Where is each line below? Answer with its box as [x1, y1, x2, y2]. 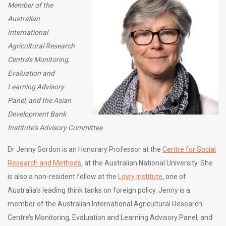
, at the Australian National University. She [81, 159, 213, 167]
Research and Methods [8, 159, 81, 167]
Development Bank [8, 110, 66, 119]
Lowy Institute [118, 173, 162, 181]
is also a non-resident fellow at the [8, 173, 118, 181]
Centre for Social [162, 145, 216, 154]
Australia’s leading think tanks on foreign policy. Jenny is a [8, 186, 190, 195]
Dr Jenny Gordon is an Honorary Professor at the [8, 145, 162, 154]
